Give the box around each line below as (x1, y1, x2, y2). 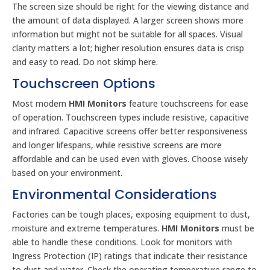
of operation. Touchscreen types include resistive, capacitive (12, 111, 249, 123)
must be (219, 222, 254, 234)
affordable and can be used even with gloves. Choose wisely (12, 153, 248, 165)
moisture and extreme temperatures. (12, 222, 162, 234)
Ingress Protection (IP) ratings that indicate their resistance (12, 250, 248, 262)
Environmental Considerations (12, 185, 217, 204)
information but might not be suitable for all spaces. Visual (12, 28, 243, 40)
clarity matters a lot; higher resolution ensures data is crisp (12, 42, 244, 54)
